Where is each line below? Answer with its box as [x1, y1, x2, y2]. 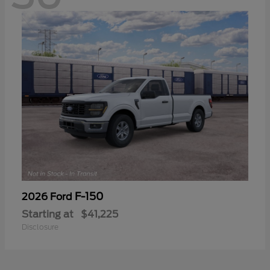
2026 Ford [22, 190, 75, 202]
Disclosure [22, 222, 58, 231]
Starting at [22, 208, 74, 220]
